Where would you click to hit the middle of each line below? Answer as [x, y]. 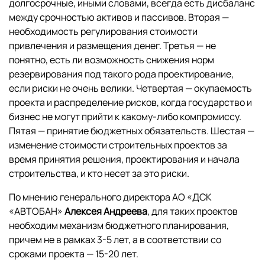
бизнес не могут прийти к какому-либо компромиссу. [125, 117]
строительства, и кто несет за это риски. [99, 174]
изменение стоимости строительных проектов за [118, 145]
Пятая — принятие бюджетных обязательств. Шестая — [132, 131]
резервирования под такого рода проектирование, [121, 74]
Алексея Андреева [106, 211]
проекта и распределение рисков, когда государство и [130, 103]
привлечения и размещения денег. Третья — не [112, 46]
